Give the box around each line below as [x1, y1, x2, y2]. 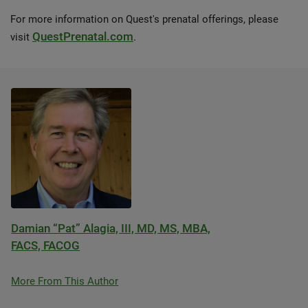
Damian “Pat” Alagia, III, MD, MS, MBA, [11, 221, 211, 235]
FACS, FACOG [11, 239, 80, 252]
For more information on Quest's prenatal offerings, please [10, 13, 278, 25]
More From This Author [11, 275, 119, 287]
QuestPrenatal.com [32, 30, 133, 43]
